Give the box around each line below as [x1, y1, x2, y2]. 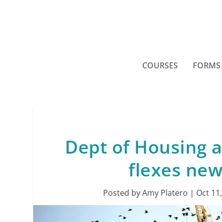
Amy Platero [142, 187, 188, 198]
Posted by [103, 187, 142, 198]
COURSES [142, 60, 178, 71]
